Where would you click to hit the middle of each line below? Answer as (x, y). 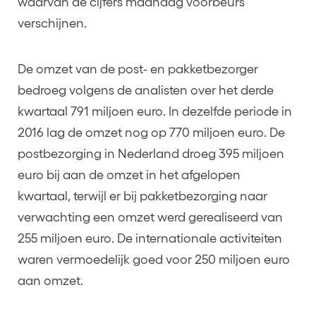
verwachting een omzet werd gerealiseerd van (150, 218)
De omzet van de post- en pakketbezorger (138, 69)
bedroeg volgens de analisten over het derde (146, 91)
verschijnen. (52, 23)
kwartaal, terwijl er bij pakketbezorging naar (142, 196)
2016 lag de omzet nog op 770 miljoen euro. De (151, 133)
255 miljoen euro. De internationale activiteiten (150, 239)
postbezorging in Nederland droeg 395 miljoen (151, 154)
